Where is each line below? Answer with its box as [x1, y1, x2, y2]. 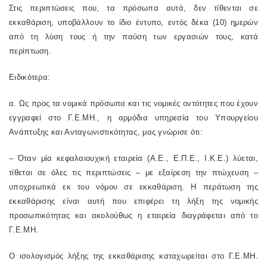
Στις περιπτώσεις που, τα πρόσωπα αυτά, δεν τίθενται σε [9, 4, 258, 13]
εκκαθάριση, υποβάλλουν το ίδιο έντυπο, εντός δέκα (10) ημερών [9, 18, 258, 27]
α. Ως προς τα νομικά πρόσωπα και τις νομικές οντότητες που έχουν [9, 99, 258, 108]
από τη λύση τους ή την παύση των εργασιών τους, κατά [9, 32, 258, 41]
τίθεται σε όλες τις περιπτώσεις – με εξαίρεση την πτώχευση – [9, 168, 258, 177]
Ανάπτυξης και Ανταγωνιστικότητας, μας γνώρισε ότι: [9, 128, 206, 136]
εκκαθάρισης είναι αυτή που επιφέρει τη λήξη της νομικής [9, 197, 258, 206]
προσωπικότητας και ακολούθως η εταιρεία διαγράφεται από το [9, 211, 258, 220]
